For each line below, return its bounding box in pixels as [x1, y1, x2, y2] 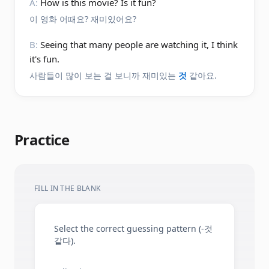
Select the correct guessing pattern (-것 [54, 223, 213, 234]
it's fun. [29, 53, 59, 65]
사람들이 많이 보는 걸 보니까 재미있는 [29, 70, 178, 81]
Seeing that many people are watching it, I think [40, 38, 238, 50]
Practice [14, 130, 70, 150]
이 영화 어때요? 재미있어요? [29, 13, 136, 25]
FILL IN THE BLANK [34, 183, 101, 193]
